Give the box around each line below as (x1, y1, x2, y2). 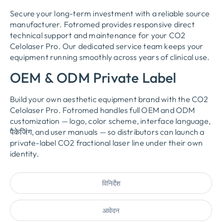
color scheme (88, 116, 137, 126)
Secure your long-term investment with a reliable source (10, 8, 210, 18)
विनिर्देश (102, 178, 120, 187)
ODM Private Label (56, 69, 177, 87)
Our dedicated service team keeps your (62, 41, 204, 51)
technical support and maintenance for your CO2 (10, 30, 186, 40)
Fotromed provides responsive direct (63, 19, 195, 29)
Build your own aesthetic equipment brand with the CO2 (10, 94, 209, 105)
